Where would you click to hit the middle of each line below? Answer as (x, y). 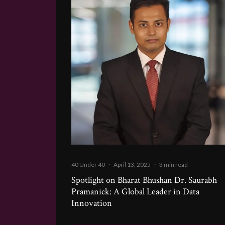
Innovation (92, 203)
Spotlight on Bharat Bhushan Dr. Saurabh (144, 180)
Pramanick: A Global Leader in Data (135, 191)
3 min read (174, 164)
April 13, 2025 (132, 164)
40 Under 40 (88, 164)
